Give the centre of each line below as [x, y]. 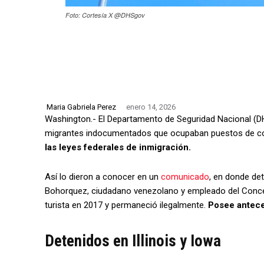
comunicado [185, 176]
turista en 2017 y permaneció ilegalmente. [126, 205]
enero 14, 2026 [151, 107]
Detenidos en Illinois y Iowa [133, 241]
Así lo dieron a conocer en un [103, 176]
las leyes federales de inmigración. [118, 147]
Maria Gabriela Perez [81, 107]
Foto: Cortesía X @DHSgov [105, 15]
